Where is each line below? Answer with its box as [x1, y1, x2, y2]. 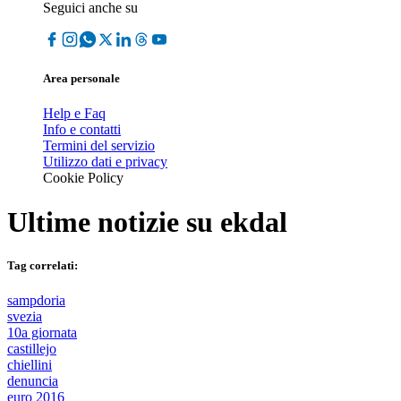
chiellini [7, 357, 52, 373]
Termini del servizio [43, 138, 155, 154]
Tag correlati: [7, 258, 78, 272]
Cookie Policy [43, 170, 124, 186]
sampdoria [7, 293, 65, 309]
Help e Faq [43, 106, 106, 122]
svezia [7, 309, 42, 325]
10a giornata [7, 325, 77, 341]
